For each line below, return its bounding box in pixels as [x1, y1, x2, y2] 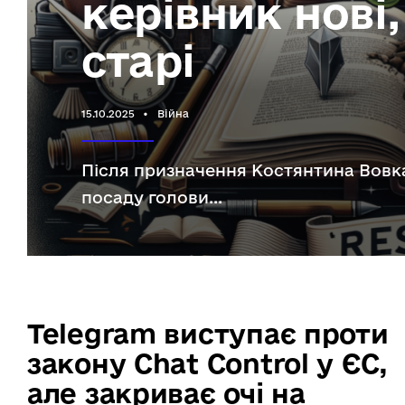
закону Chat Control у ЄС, [27, 348, 388, 379]
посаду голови [81, 188, 209, 207]
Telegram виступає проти [27, 318, 389, 349]
